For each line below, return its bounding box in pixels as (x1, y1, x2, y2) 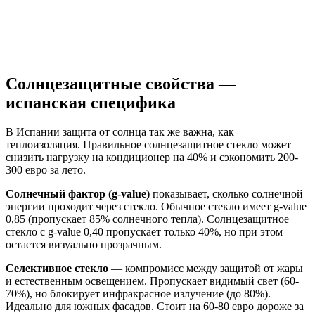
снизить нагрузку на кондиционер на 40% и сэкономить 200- (6, 151, 298, 164)
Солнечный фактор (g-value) (6, 188, 150, 200)
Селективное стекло (6, 262, 108, 275)
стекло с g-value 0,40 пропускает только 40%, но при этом (6, 226, 283, 238)
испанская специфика (6, 93, 176, 112)
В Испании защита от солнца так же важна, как (6, 126, 234, 139)
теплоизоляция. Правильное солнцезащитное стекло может (6, 139, 291, 151)
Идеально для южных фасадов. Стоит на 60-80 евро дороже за (6, 300, 304, 313)
